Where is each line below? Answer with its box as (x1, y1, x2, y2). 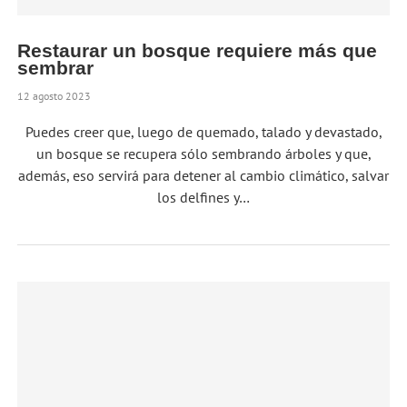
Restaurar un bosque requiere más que (17, 40, 378, 62)
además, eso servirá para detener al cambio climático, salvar (18, 166, 389, 185)
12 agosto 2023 (17, 89, 92, 104)
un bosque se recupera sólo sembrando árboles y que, (35, 144, 372, 164)
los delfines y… (157, 188, 250, 207)
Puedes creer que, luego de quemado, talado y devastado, (25, 123, 382, 142)
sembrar (17, 57, 94, 79)
